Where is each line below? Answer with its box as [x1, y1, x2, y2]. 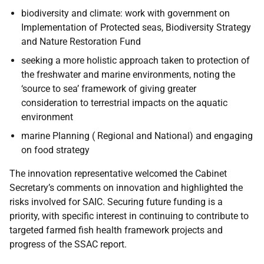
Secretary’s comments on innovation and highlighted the [9, 182, 243, 193]
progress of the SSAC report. [9, 239, 127, 250]
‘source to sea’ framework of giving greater [21, 83, 196, 94]
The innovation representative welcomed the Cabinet [9, 168, 227, 179]
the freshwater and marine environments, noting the [21, 69, 235, 80]
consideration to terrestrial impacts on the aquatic [21, 97, 227, 108]
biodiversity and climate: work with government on [21, 8, 230, 19]
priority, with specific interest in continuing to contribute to [9, 210, 249, 222]
